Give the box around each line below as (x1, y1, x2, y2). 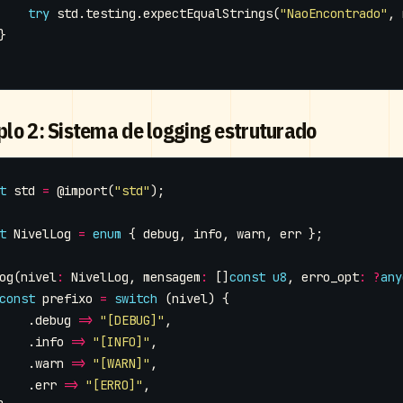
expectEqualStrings (143, 5, 273, 22)
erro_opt (301, 269, 359, 285)
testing (85, 5, 136, 22)
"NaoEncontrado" (280, 5, 388, 22)
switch (114, 291, 157, 307)
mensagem (143, 269, 201, 285)
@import (57, 183, 107, 199)
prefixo (42, 291, 93, 307)
